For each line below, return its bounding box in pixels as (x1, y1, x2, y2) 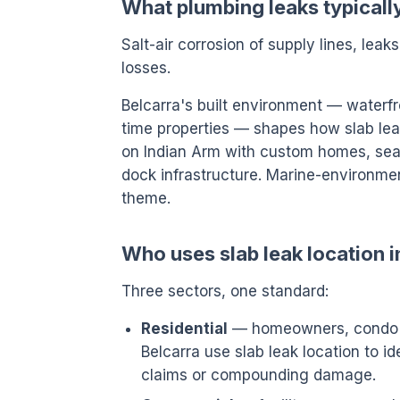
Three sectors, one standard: (121, 282, 329, 300)
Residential (141, 320, 228, 337)
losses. (121, 59, 171, 77)
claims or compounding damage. (141, 366, 376, 384)
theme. (121, 189, 171, 207)
